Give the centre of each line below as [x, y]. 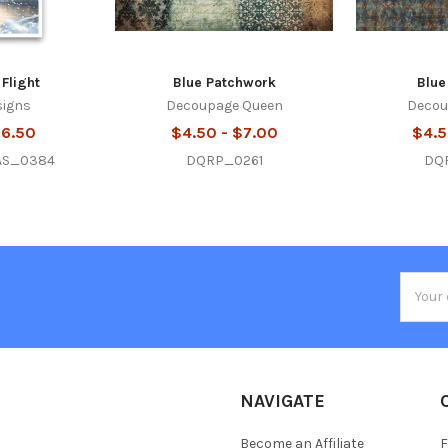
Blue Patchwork [224, 82]
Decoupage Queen [224, 105]
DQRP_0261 [224, 160]
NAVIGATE [282, 400]
